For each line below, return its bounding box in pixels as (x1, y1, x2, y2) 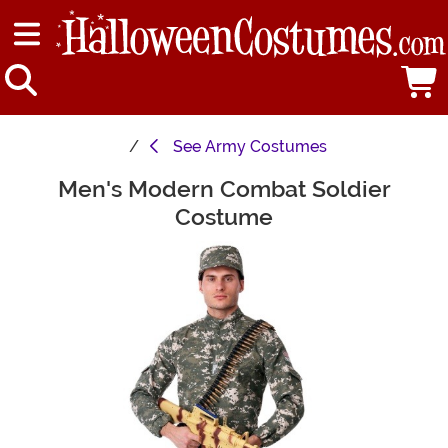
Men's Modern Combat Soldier (57, 175, 391, 204)
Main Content (9, 176, 109, 196)
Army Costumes (205, 137, 327, 157)
